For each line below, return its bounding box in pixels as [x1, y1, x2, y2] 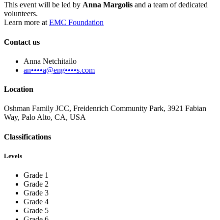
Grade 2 [24, 180, 49, 188]
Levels [4, 152, 22, 160]
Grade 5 [24, 206, 49, 215]
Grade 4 [24, 197, 49, 206]
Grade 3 [24, 189, 49, 197]
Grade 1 [24, 171, 49, 179]
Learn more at [4, 18, 49, 27]
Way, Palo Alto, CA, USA [4, 113, 86, 122]
